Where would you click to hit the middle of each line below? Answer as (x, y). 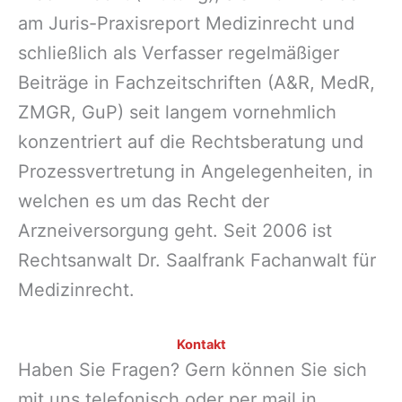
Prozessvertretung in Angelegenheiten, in (196, 172)
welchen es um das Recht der (144, 201)
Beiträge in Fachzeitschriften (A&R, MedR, (197, 83)
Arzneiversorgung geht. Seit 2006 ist (175, 231)
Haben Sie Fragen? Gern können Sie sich (192, 370)
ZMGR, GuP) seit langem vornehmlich (177, 113)
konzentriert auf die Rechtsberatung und (191, 142)
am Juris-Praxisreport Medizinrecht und (186, 24)
